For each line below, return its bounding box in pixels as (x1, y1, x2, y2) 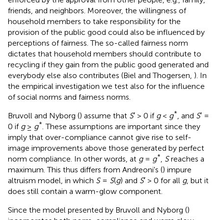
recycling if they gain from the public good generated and (8, 60, 209, 70)
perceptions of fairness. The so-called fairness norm (8, 38, 188, 48)
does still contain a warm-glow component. (8, 187, 163, 196)
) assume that (80, 111, 129, 121)
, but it (187, 176, 209, 186)
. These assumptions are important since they (42, 122, 200, 132)
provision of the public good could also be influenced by (8, 27, 205, 37)
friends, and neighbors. (8, 6, 85, 16)
